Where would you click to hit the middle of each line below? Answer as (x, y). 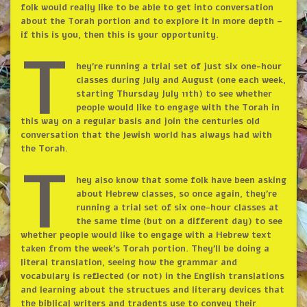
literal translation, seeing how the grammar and (128, 263)
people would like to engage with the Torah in (177, 108)
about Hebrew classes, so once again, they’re (176, 194)
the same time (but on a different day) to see (179, 222)
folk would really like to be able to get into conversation (147, 8)
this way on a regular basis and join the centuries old (140, 122)
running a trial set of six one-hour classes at (177, 208)
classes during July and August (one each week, (181, 81)
